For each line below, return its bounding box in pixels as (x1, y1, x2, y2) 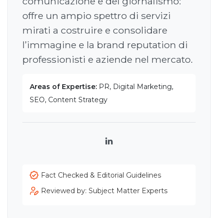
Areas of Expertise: (30, 82, 97, 91)
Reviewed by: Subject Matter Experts (41, 186, 167, 196)
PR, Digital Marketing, (97, 82, 173, 91)
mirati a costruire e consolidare (22, 24, 167, 36)
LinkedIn (108, 142, 143, 151)
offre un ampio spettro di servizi (22, 10, 171, 22)
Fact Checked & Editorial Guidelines (41, 171, 161, 180)
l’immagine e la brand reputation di (22, 39, 188, 51)
